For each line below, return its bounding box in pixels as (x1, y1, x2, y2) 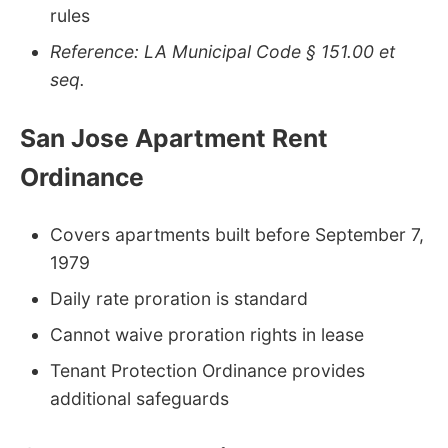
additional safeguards (50, 388, 229, 410)
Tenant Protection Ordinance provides (50, 360, 365, 382)
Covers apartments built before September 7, (50, 224, 424, 246)
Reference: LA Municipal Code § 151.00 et (50, 40, 395, 62)
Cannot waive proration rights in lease (50, 324, 364, 346)
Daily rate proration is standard (50, 288, 308, 310)
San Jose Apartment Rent (20, 122, 328, 153)
